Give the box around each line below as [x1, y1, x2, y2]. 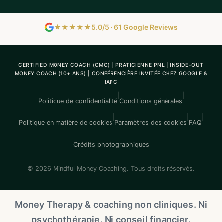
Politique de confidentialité [38, 97, 117, 105]
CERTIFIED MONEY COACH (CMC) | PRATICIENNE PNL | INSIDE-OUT [18, 61, 204, 68]
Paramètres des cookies [114, 119, 187, 127]
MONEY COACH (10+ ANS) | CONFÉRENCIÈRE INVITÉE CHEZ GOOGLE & [14, 70, 208, 77]
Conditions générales [119, 97, 182, 105]
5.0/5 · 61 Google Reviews [91, 23, 178, 32]
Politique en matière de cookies [18, 119, 112, 127]
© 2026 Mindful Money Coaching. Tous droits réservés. [27, 165, 195, 172]
